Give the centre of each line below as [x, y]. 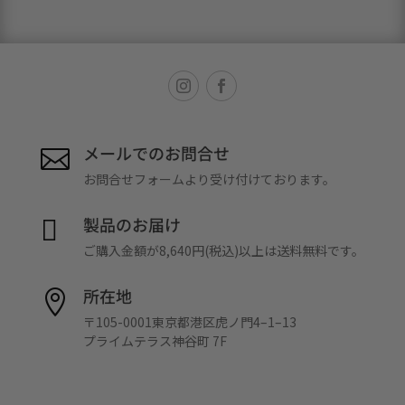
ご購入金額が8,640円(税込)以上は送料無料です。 [223, 250]
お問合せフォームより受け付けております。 [209, 179]
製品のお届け [132, 224]
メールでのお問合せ [156, 152]
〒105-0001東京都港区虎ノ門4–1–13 [189, 321]
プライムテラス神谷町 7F [155, 340]
